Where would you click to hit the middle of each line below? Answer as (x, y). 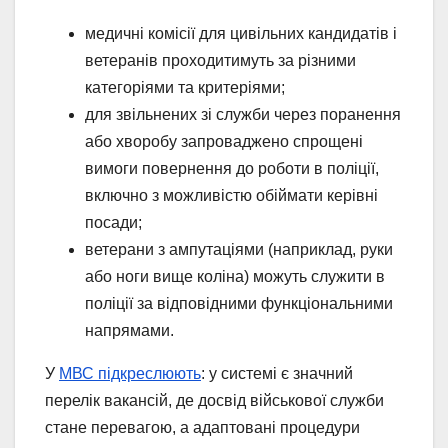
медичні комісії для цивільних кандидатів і (241, 33)
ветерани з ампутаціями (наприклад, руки (239, 249)
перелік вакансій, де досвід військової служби (214, 400)
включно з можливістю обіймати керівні (231, 195)
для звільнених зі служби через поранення (243, 114)
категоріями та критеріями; (185, 87)
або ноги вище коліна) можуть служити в (235, 276)
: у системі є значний (277, 373)
